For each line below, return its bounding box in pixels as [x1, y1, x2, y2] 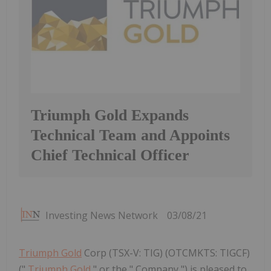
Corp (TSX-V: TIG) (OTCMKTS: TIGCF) [82, 246, 250, 260]
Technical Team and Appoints [31, 126, 230, 144]
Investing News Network [45, 208, 158, 222]
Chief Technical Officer [31, 146, 189, 164]
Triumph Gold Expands [31, 106, 189, 124]
